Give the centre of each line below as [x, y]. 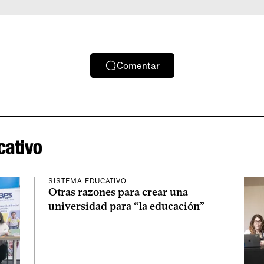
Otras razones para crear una [118, 192]
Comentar [138, 65]
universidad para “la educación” [126, 206]
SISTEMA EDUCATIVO [88, 181]
